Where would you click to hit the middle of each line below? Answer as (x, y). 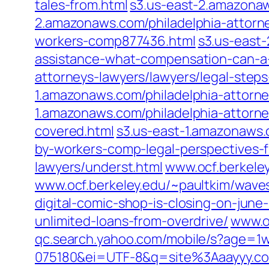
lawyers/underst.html (99, 167)
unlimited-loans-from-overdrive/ (131, 221)
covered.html (74, 131)
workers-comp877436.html (115, 41)
